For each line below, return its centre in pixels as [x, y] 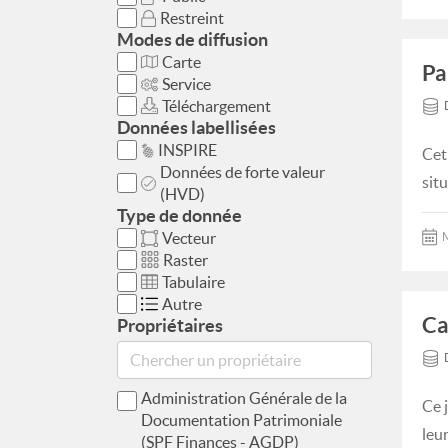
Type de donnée [179, 215]
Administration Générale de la [244, 398]
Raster [185, 260]
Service [186, 84]
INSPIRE [187, 150]
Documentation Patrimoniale [241, 420]
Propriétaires [170, 325]
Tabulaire [193, 282]
